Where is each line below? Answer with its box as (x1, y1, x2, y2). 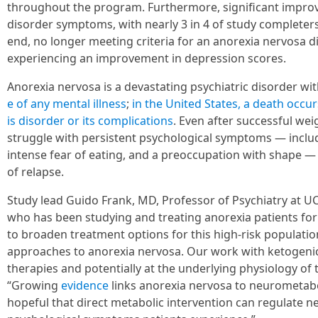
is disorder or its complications (7, 113, 173, 128)
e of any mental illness (7, 96, 126, 111)
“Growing (7, 278, 61, 293)
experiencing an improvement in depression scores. (7, 50, 286, 66)
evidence (61, 278, 109, 293)
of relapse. (7, 164, 64, 180)
